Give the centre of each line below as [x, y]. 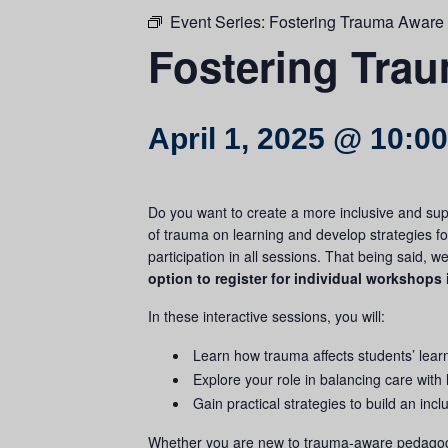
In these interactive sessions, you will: [266, 316]
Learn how [228, 355]
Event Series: [219, 21]
